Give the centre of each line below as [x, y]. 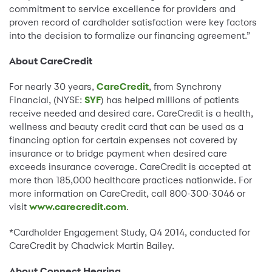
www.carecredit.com [78, 207]
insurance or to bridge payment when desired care [118, 154]
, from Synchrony [185, 87]
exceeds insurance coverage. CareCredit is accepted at [130, 167]
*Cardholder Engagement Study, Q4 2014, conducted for [130, 233]
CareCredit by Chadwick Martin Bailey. [92, 246]
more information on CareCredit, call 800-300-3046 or [127, 194]
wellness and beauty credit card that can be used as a [126, 127]
